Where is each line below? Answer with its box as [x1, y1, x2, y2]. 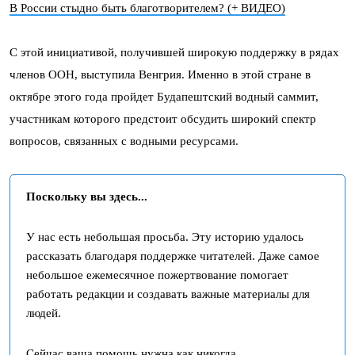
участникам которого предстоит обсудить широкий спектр [10, 113, 316, 125]
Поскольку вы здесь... [26, 190, 147, 203]
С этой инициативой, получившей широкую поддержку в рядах [10, 46, 339, 59]
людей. [26, 307, 61, 319]
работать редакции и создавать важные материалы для [26, 288, 310, 300]
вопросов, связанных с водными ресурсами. [10, 135, 239, 147]
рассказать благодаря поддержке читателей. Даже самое [26, 250, 319, 262]
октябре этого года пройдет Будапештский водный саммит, [10, 90, 319, 103]
